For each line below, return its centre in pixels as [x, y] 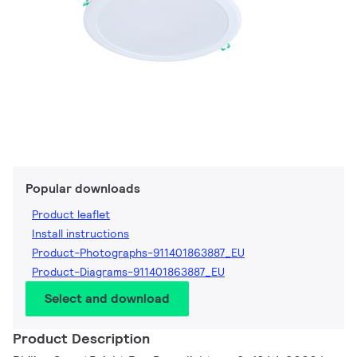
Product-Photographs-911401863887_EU [138, 253]
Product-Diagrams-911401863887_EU [128, 272]
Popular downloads [83, 189]
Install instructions [80, 234]
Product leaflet [71, 215]
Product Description [81, 339]
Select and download [107, 299]
